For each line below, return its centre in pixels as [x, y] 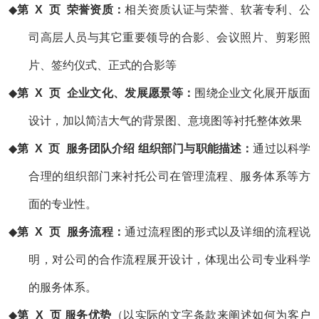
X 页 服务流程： [77, 231]
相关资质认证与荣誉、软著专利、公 [218, 9]
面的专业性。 [63, 204]
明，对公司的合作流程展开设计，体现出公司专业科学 [169, 259]
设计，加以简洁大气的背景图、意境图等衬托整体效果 [165, 120]
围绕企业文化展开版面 [253, 93]
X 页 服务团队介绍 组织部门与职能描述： [141, 148]
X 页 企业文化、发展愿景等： [112, 93]
